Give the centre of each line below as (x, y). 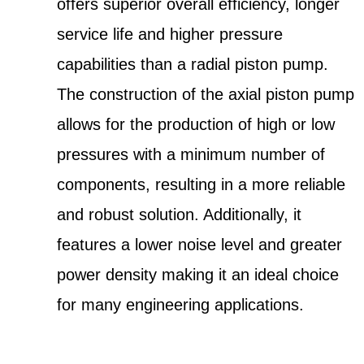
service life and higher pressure (170, 34)
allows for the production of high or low (196, 124)
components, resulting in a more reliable (201, 184)
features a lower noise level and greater (199, 244)
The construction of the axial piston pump (206, 94)
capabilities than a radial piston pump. (193, 64)
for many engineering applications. (180, 304)
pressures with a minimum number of (191, 154)
